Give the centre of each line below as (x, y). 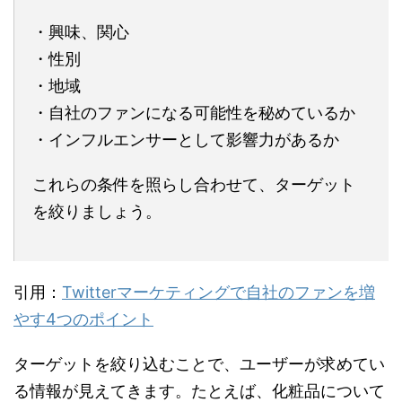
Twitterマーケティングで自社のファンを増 (218, 293)
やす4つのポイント (83, 319)
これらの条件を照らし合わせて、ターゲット (194, 185)
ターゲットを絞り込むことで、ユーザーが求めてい (199, 364)
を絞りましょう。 (97, 212)
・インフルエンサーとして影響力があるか (186, 140)
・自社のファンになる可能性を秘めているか (194, 113)
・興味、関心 (81, 32)
